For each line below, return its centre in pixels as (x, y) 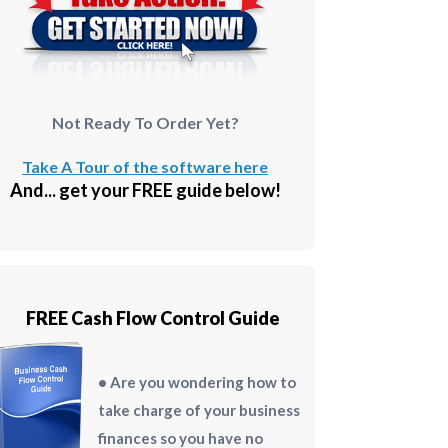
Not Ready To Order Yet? (145, 122)
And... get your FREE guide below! (145, 189)
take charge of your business (198, 410)
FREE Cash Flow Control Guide (152, 318)
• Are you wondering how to (196, 382)
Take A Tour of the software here (145, 166)
